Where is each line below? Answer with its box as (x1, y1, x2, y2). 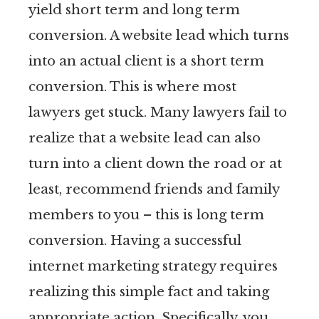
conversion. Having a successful (28, 231, 241, 249)
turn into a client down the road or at (28, 155, 282, 172)
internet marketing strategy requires (28, 257, 278, 274)
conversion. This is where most (28, 78, 236, 95)
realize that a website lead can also (28, 129, 261, 146)
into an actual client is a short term (28, 52, 264, 69)
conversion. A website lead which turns (28, 26, 289, 43)
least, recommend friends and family (28, 180, 279, 197)
